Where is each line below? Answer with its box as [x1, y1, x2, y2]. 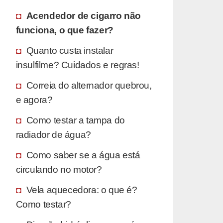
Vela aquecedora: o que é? [26, 184, 137, 195]
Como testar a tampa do [26, 114, 125, 125]
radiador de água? [15, 128, 91, 140]
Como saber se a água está [26, 149, 140, 160]
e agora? [15, 94, 53, 105]
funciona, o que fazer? [15, 24, 113, 35]
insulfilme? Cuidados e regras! [15, 59, 139, 70]
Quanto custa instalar [26, 44, 113, 56]
